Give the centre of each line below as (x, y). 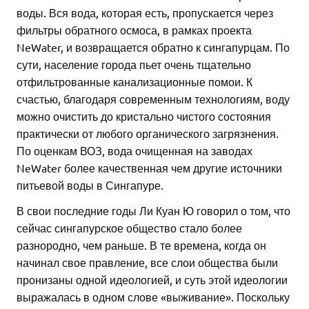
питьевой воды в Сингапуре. (90, 185)
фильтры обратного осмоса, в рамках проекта (134, 30)
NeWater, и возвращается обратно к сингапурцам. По (153, 47)
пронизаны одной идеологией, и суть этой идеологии (152, 280)
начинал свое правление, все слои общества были (147, 262)
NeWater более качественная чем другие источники (149, 168)
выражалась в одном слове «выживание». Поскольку (153, 297)
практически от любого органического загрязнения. (148, 133)
